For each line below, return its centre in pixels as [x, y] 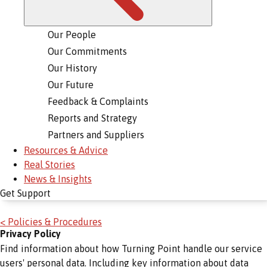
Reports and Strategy [92, 118]
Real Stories [49, 164]
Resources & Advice [66, 150]
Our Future [71, 85]
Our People [72, 35]
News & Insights [58, 179]
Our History [72, 68]
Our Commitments [87, 51]
